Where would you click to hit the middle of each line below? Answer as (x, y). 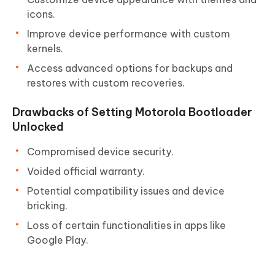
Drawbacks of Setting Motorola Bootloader (132, 112)
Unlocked (38, 127)
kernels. (45, 49)
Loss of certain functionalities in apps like (126, 226)
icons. (41, 14)
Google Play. (58, 240)
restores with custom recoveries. (106, 83)
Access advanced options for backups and (130, 68)
